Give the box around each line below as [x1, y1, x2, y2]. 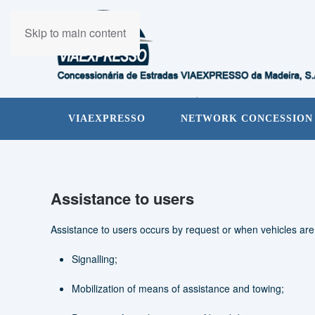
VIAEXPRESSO [68, 113, 146, 124]
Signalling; [72, 252, 117, 266]
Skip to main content [25, 25, 126, 41]
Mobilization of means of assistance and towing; [72, 281, 284, 295]
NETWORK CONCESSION [181, 113, 313, 124]
